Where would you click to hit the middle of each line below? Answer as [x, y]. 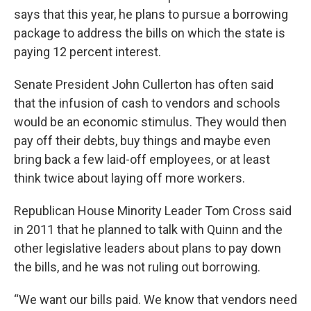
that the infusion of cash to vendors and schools [147, 103]
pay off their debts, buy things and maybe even [142, 140]
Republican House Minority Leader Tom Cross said [153, 210]
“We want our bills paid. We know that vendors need [155, 299]
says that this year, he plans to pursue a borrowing [151, 14]
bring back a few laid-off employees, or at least [142, 159]
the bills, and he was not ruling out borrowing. [138, 267]
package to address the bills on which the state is [150, 33]
